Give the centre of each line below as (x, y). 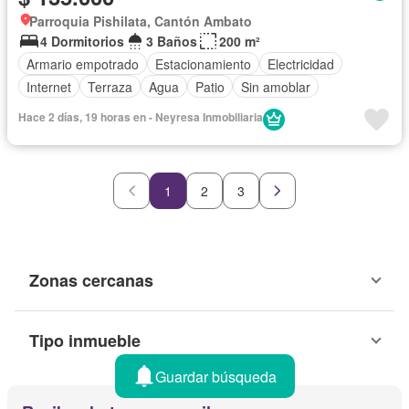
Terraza (110, 86)
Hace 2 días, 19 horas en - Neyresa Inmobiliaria (141, 117)
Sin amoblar (276, 86)
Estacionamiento (203, 63)
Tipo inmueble (85, 341)
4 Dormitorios (82, 42)
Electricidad (301, 63)
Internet (49, 86)
